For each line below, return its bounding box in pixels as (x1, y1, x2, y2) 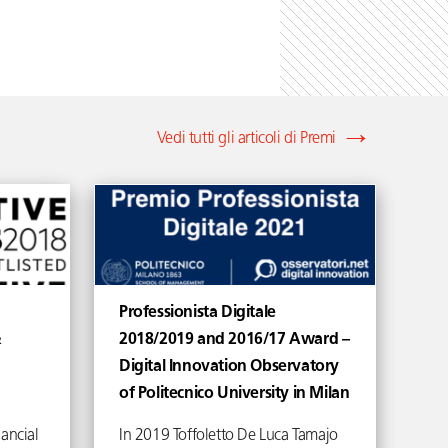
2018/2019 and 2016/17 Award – (119, 332, 350, 348)
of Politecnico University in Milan (119, 386, 350, 402)
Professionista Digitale (119, 305, 276, 321)
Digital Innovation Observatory (119, 359, 340, 375)
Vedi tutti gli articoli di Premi (156, 131, 336, 147)
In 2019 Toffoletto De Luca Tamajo (119, 428, 338, 444)
